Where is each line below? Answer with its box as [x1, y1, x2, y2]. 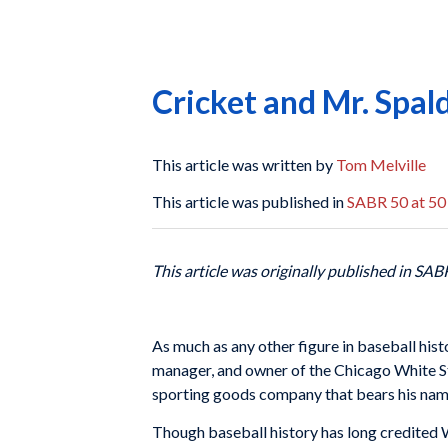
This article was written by [152, 154, 336, 174]
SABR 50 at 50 [347, 192, 446, 212]
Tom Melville [336, 154, 426, 174]
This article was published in [152, 192, 347, 212]
